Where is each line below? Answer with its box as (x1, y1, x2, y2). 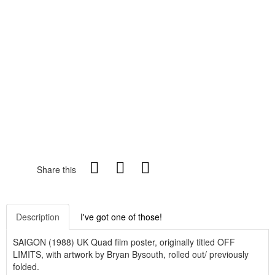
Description (16, 211, 60, 223)
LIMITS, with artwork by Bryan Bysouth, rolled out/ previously (13, 248, 249, 260)
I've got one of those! (80, 211, 162, 223)
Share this (37, 163, 76, 176)
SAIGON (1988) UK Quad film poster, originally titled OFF (13, 236, 235, 248)
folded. (13, 260, 39, 273)
